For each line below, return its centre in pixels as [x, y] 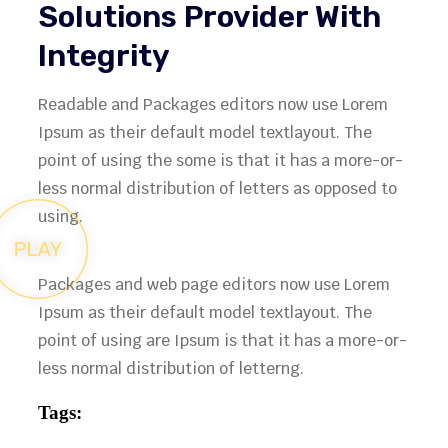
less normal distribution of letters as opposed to [217, 189]
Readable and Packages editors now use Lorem [213, 105]
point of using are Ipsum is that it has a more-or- [222, 341]
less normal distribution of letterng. [171, 369]
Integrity [104, 56]
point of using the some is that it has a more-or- [220, 161]
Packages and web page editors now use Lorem [214, 285]
